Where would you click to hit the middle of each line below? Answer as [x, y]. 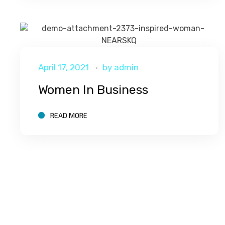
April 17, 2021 [63, 68]
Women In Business [93, 90]
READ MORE [69, 115]
